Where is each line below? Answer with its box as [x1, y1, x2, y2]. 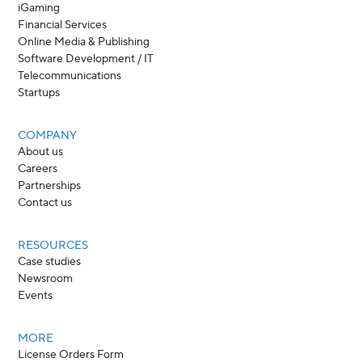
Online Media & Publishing [18, 34, 150, 49]
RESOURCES [18, 238, 89, 253]
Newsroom [18, 271, 74, 286]
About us [18, 144, 64, 159]
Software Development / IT [18, 51, 154, 66]
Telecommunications [18, 68, 122, 83]
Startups [18, 85, 61, 100]
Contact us [18, 195, 73, 210]
